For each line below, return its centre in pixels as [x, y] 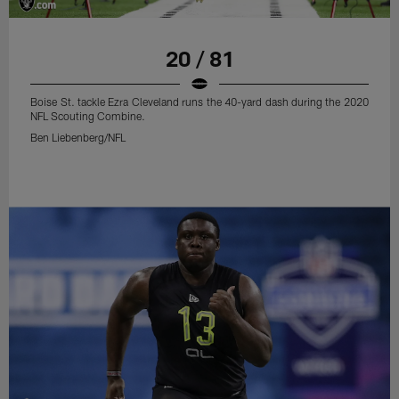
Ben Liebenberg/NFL [78, 138]
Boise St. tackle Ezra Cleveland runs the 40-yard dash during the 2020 [199, 102]
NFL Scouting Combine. [88, 116]
